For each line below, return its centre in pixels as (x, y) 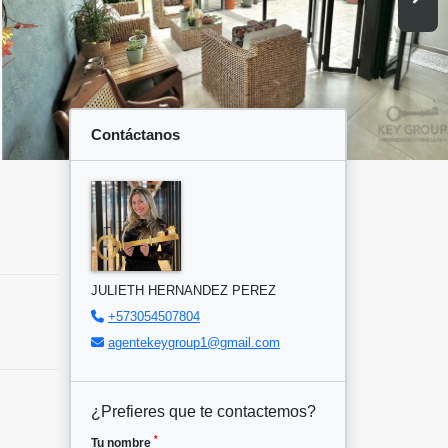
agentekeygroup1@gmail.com (194, 342)
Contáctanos (135, 134)
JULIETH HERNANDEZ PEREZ (183, 290)
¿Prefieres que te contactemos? (203, 411)
